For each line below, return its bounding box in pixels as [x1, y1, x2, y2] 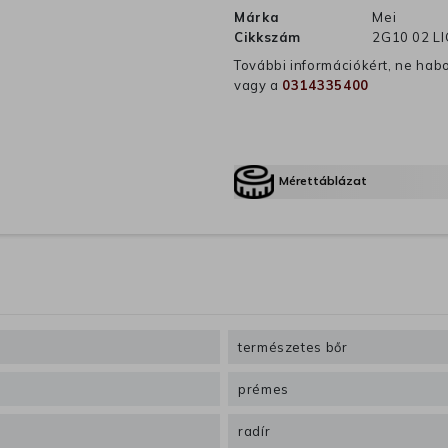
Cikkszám [234, 29, 302, 46]
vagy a [234, 77, 283, 94]
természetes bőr [238, 339, 348, 356]
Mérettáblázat [279, 173, 368, 189]
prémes [238, 381, 289, 398]
